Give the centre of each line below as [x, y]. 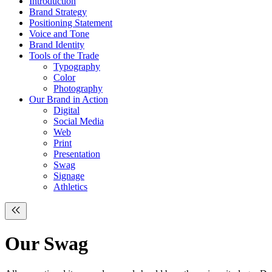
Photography [78, 88]
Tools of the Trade [64, 56]
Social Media [79, 121]
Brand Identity [57, 45]
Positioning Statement [71, 23]
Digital [66, 110]
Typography [77, 66]
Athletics [70, 187]
